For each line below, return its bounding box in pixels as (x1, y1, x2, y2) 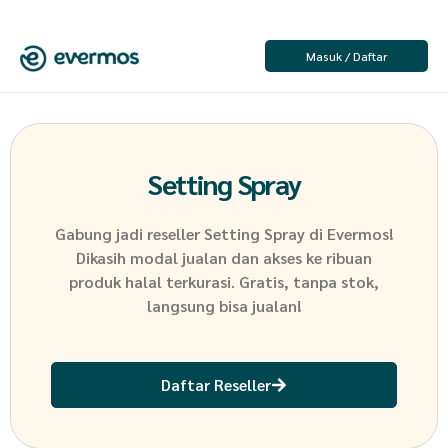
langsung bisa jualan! (147, 294, 301, 316)
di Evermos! (309, 222, 393, 244)
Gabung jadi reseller (55, 222, 200, 244)
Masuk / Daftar (305, 47, 387, 64)
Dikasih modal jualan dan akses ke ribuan (76, 246, 372, 268)
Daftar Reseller (161, 374, 271, 396)
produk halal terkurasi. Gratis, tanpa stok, (69, 270, 379, 292)
